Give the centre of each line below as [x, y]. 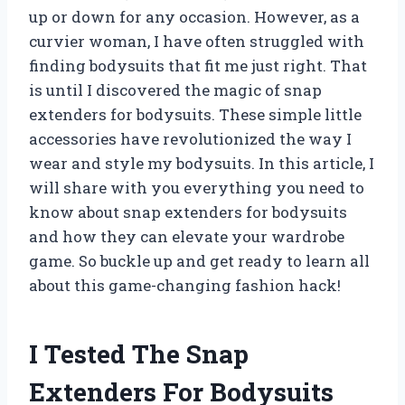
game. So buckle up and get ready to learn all [199, 260]
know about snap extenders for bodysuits [188, 212]
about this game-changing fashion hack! [185, 285]
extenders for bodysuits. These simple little [195, 114]
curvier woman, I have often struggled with [197, 41]
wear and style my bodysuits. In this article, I [202, 163]
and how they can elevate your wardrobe [187, 236]
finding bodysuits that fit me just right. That [198, 65]
